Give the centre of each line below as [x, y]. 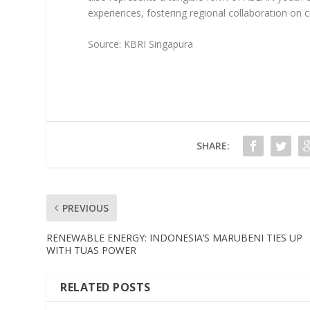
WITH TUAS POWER [92, 250]
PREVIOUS [86, 208]
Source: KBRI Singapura [141, 44]
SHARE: [213, 146]
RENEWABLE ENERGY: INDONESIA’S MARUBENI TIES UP [175, 238]
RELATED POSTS [106, 288]
